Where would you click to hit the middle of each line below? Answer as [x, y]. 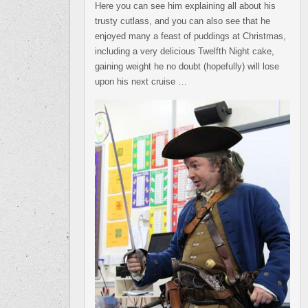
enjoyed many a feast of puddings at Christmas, [190, 36]
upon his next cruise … [141, 82]
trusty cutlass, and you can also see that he [183, 21]
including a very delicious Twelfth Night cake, [185, 52]
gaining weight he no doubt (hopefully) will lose [187, 67]
